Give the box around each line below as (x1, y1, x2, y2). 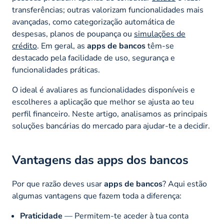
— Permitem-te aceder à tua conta (62, 210, 188, 221)
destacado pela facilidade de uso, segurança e (12, 52, 175, 63)
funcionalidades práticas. (12, 64, 100, 75)
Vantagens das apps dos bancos (12, 151, 188, 168)
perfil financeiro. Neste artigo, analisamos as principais (12, 108, 207, 119)
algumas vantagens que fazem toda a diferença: (12, 190, 181, 201)
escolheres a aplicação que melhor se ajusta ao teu (12, 96, 194, 107)
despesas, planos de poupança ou (12, 28, 134, 39)
